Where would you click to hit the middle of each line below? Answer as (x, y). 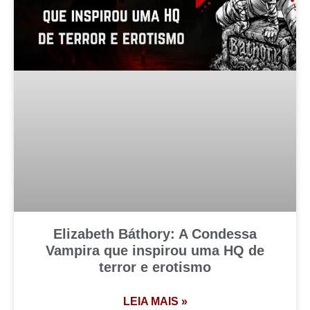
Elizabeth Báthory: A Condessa (155, 234)
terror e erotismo (155, 267)
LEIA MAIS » (155, 301)
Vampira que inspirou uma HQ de (155, 250)
